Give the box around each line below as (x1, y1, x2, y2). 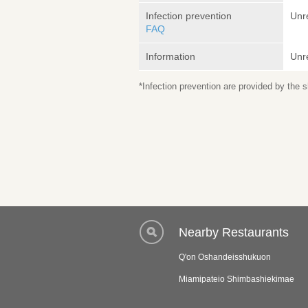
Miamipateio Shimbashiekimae (179, 274, 294, 285)
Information (146, 51, 195, 63)
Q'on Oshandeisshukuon (179, 252, 271, 263)
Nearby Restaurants (179, 225, 289, 240)
